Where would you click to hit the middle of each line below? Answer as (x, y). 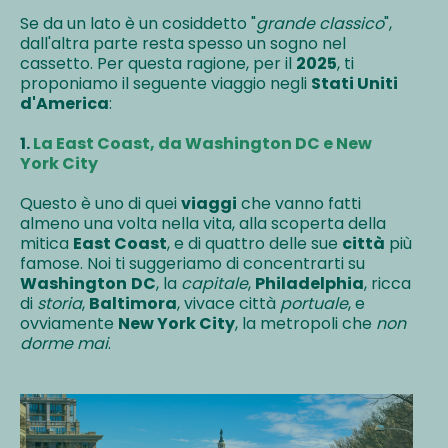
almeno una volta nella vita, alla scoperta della (203, 224)
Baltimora (133, 304)
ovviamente (69, 324)
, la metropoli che (305, 324)
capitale (214, 284)
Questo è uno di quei (100, 204)
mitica (46, 244)
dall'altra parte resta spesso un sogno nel (183, 44)
